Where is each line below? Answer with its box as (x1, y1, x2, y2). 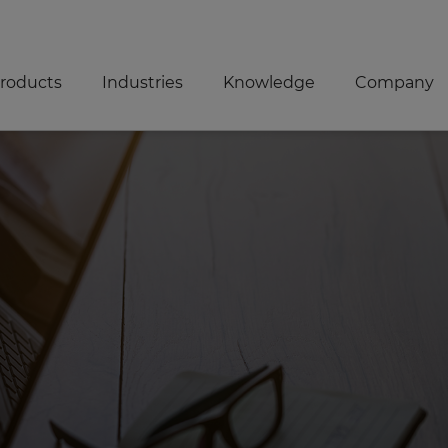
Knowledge (223, 72, 315, 92)
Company (355, 72, 434, 92)
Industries (102, 72, 183, 92)
